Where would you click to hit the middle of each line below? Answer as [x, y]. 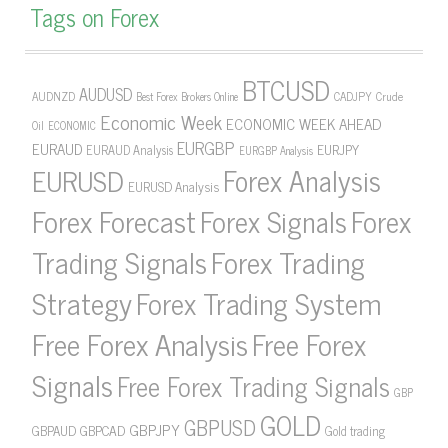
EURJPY [338, 149]
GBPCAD [102, 430]
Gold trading [355, 430]
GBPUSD [220, 427]
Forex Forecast [114, 220]
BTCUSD [286, 89]
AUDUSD [105, 94]
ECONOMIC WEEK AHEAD [303, 123]
